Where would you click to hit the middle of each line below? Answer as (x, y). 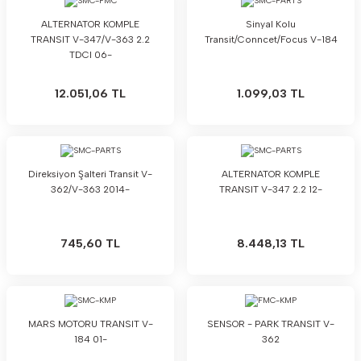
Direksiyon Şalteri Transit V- (90, 174)
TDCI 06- (90, 55)
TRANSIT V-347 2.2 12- (271, 189)
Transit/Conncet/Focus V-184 (271, 39)
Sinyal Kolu (271, 24)
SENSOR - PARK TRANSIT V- (271, 324)
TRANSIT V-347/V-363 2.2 (90, 39)
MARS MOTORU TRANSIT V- (90, 324)
